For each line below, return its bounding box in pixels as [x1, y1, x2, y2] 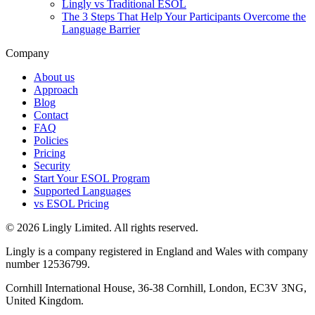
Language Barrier [62, 22, 140, 35]
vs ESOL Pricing [34, 197, 109, 210]
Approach [34, 83, 78, 96]
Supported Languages [34, 184, 131, 197]
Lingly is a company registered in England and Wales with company [6, 245, 308, 257]
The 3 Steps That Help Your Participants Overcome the [62, 10, 306, 22]
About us [34, 70, 75, 83]
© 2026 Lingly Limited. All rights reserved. [6, 221, 198, 233]
